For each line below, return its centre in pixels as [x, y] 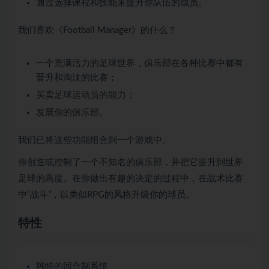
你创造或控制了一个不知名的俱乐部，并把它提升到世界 [131, 163]
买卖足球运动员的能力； [86, 95]
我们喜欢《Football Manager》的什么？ [97, 31]
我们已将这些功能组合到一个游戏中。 [95, 141]
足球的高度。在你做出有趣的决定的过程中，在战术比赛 [131, 179]
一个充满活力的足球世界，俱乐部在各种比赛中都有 [140, 64]
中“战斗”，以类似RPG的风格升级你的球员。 [106, 195]
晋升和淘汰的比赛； [77, 78]
